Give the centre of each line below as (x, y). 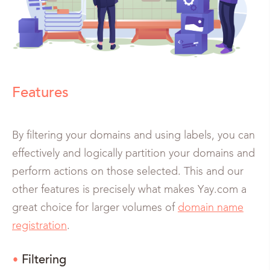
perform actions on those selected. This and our (128, 171)
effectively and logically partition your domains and (133, 153)
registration (39, 226)
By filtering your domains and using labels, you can (133, 135)
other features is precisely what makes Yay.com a (129, 190)
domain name (211, 208)
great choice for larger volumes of (95, 208)
